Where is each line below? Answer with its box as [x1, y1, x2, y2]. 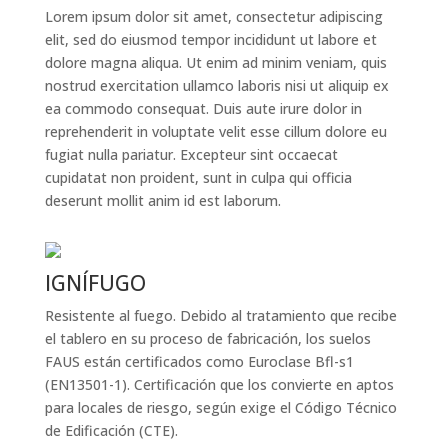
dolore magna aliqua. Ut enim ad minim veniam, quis [44, 53, 387, 72]
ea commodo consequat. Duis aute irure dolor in [44, 99, 362, 118]
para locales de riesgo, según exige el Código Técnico [44, 398, 397, 417]
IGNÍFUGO [44, 269, 146, 297]
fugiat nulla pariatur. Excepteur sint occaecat [44, 145, 338, 164]
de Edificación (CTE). [44, 421, 178, 440]
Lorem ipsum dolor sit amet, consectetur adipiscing [44, 7, 383, 26]
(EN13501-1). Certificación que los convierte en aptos [44, 375, 394, 394]
